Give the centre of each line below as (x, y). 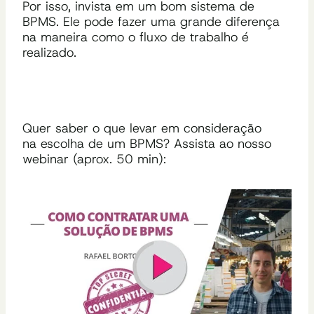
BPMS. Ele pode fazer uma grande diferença (151, 21)
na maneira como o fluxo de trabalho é (136, 37)
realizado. (49, 52)
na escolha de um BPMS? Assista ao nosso (147, 143)
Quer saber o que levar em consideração (142, 128)
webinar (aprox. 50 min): (94, 159)
